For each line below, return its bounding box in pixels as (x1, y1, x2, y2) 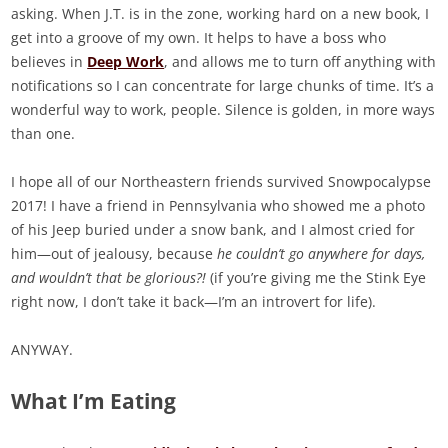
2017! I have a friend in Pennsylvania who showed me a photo (11, 196, 426, 216)
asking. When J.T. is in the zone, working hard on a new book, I (11, 4, 430, 24)
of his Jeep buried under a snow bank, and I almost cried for (11, 220, 416, 240)
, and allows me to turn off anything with (164, 52, 437, 72)
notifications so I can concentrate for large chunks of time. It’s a (11, 76, 435, 96)
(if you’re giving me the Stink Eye (206, 268, 427, 288)
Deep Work (87, 52, 165, 72)
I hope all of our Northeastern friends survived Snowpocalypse (11, 172, 432, 192)
